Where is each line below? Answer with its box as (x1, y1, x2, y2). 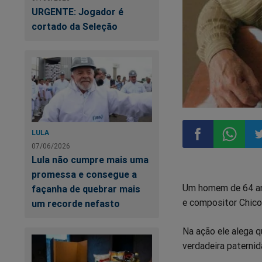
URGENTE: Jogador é (32, 5, 123, 18)
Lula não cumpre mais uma (32, 154, 149, 166)
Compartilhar (182, 157, 258, 173)
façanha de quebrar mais (32, 183, 140, 195)
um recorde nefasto (32, 198, 120, 210)
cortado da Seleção (32, 20, 118, 32)
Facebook (182, 213, 240, 229)
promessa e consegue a (32, 168, 137, 181)
